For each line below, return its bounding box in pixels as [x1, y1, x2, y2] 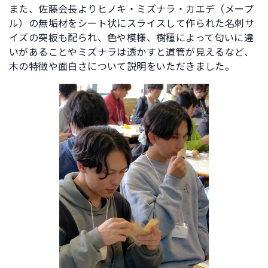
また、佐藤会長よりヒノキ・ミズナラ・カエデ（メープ [9, 4, 254, 16]
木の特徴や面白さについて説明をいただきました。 [9, 61, 235, 73]
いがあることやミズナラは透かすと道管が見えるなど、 [9, 47, 254, 59]
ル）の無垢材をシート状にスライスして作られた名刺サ [9, 18, 254, 30]
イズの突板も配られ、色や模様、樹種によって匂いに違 [9, 32, 254, 44]
